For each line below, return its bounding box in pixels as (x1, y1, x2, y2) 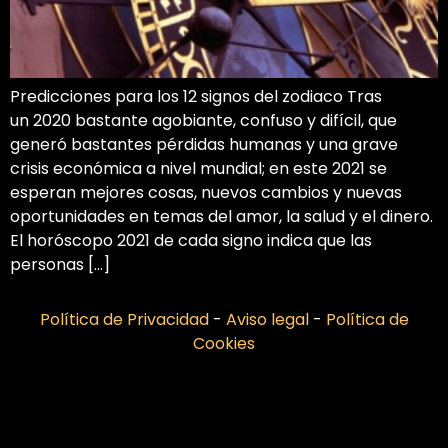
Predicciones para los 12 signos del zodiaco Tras (10, 85, 382, 109)
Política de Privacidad (39, 307, 213, 331)
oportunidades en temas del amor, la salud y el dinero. (10, 205, 433, 229)
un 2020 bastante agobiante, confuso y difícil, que (10, 109, 397, 133)
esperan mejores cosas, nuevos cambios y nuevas (10, 181, 402, 205)
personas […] (10, 253, 110, 277)
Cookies (193, 331, 255, 355)
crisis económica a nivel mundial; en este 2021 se (10, 157, 387, 181)
